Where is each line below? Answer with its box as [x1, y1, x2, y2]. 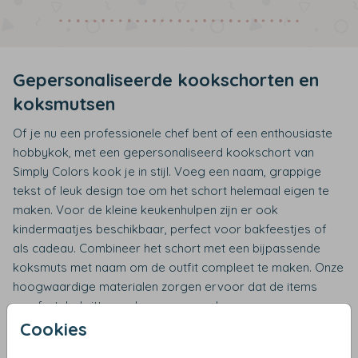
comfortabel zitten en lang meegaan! [13, 298, 218, 313]
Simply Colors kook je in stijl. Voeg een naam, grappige [13, 164, 321, 179]
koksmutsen [13, 93, 115, 115]
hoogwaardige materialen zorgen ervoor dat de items [13, 279, 317, 294]
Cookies [20, 318, 87, 340]
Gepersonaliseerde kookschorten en [13, 69, 319, 91]
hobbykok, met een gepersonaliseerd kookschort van [13, 145, 314, 160]
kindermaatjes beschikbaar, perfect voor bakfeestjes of [13, 221, 327, 237]
